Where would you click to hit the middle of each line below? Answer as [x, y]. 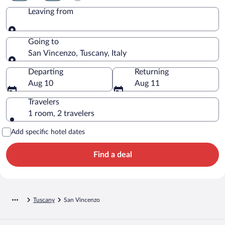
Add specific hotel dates [48, 132]
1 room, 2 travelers [61, 113]
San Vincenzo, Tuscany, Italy [77, 53]
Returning [152, 72]
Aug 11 [147, 83]
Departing [46, 72]
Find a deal [113, 154]
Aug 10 [41, 83]
